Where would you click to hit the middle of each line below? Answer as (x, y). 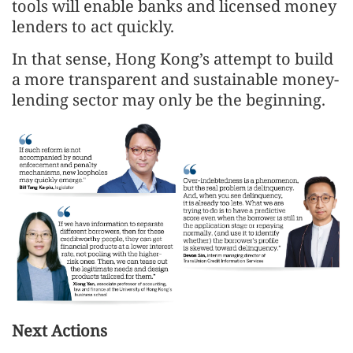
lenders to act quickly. (93, 26)
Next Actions (59, 331)
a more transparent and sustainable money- (175, 79)
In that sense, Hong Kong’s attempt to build (173, 58)
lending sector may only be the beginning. (169, 99)
